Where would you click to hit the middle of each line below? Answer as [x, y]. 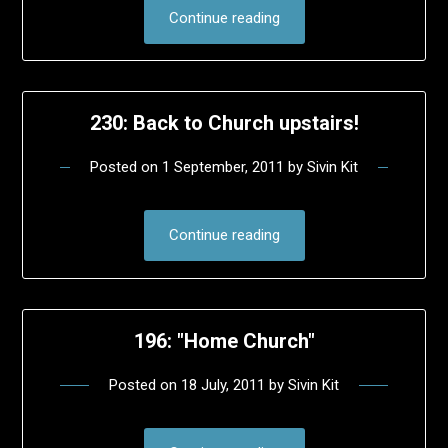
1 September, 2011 [223, 167]
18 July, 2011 [223, 384]
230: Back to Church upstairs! [224, 123]
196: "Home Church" [224, 340]
